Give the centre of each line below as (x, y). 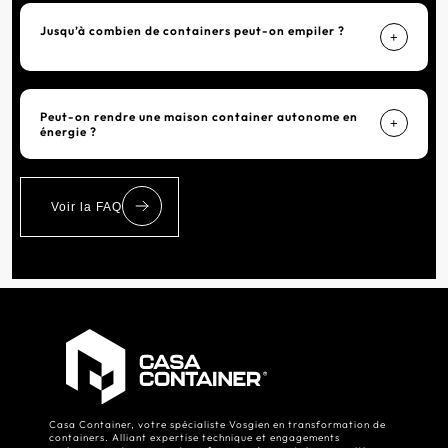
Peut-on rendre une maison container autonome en (199, 116)
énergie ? (68, 131)
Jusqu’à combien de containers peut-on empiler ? (192, 30)
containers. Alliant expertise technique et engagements (194, 437)
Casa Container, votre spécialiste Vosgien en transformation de (217, 424)
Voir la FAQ (86, 206)
